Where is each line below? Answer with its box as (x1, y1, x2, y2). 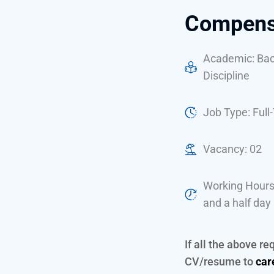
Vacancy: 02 (203, 143, 262, 156)
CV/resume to (185, 255, 256, 268)
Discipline (203, 69, 250, 83)
